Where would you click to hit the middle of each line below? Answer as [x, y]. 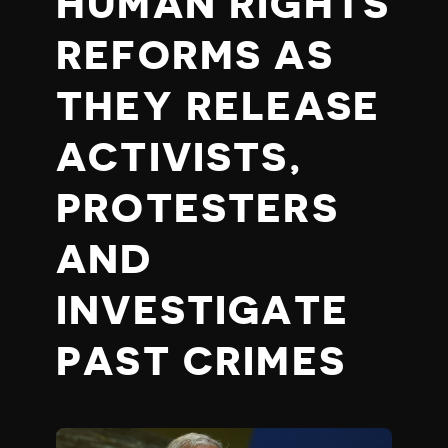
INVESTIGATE [202, 311]
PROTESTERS [197, 209]
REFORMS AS [195, 56]
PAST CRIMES [201, 362]
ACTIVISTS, [179, 158]
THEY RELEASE [218, 107]
